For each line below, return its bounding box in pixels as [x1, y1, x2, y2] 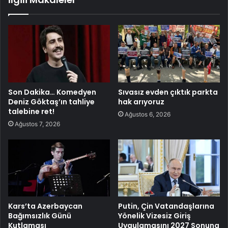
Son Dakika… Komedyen [8, 87, 96, 97]
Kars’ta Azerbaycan [8, 201, 82, 212]
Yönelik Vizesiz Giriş [118, 211, 191, 221]
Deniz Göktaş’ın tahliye [8, 96, 95, 107]
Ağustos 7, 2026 [15, 120, 60, 128]
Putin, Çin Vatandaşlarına [118, 201, 214, 212]
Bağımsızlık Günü [8, 211, 71, 221]
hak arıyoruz [118, 96, 164, 107]
